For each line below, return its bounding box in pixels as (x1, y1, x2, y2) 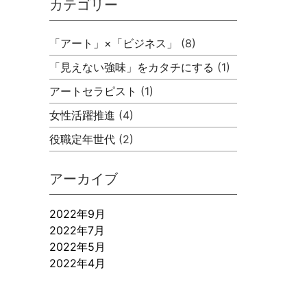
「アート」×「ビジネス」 (49, 36, 178, 50)
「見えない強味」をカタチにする (49, 60, 214, 74)
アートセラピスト (49, 84, 138, 98)
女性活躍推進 (49, 108, 116, 122)
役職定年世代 (49, 132, 116, 146)
